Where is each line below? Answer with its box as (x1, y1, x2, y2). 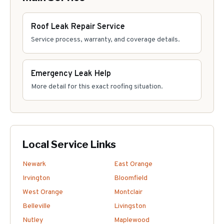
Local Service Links (22, 138, 116, 150)
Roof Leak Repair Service (31, 22, 125, 32)
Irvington (22, 174, 50, 182)
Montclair (114, 188, 142, 196)
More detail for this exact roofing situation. (31, 82, 163, 91)
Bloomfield (114, 174, 147, 182)
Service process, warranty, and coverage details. (31, 35, 180, 44)
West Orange (22, 188, 63, 196)
